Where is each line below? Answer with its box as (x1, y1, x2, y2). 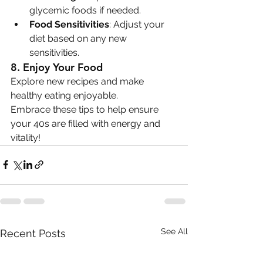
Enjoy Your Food (23, 60, 103, 74)
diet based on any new (29, 32, 129, 44)
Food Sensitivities (29, 18, 109, 30)
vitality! (11, 131, 41, 143)
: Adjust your (109, 18, 167, 30)
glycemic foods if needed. (29, 4, 141, 16)
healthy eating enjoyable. (11, 89, 118, 101)
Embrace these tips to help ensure (11, 103, 161, 115)
